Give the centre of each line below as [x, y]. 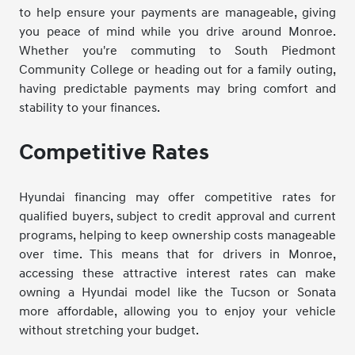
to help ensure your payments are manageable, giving [177, 12]
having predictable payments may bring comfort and [177, 88]
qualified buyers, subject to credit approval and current [177, 216]
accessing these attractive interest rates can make [177, 273]
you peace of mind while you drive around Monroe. [177, 31]
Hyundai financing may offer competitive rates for [177, 197]
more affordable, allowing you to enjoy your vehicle [177, 311]
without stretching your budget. [109, 330]
